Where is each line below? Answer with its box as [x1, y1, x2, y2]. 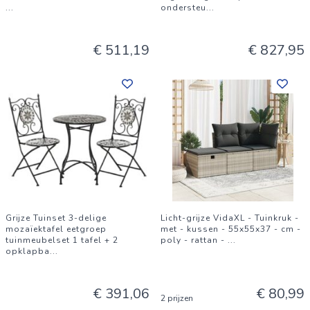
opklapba [6, 246, 50, 257]
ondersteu [161, 2, 206, 13]
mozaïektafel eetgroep [6, 224, 107, 235]
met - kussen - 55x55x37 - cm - [161, 224, 301, 235]
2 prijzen [161, 293, 193, 304]
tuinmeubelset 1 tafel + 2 [6, 235, 118, 246]
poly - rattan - [161, 235, 228, 246]
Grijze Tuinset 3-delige [6, 212, 107, 224]
